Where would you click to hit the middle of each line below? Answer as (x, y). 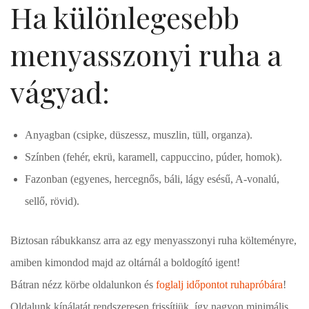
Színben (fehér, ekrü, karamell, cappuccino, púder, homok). (154, 157)
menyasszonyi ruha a (146, 54)
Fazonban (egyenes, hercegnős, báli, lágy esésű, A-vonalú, (152, 179)
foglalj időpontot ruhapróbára (219, 285)
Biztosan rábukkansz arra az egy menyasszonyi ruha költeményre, (153, 241)
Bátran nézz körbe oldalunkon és (83, 285)
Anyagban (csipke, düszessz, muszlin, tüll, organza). (139, 134)
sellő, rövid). (52, 201)
